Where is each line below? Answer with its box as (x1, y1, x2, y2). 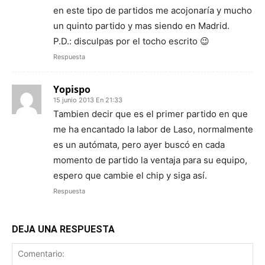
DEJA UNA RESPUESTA (12, 224, 115, 235)
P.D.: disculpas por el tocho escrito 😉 (53, 35, 209, 47)
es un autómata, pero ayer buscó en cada (53, 139, 225, 150)
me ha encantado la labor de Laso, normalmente (53, 124, 253, 135)
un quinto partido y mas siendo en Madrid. (53, 20, 230, 31)
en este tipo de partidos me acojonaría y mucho (53, 5, 252, 16)
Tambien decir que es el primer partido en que (53, 108, 248, 119)
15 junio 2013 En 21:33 (53, 96, 122, 104)
